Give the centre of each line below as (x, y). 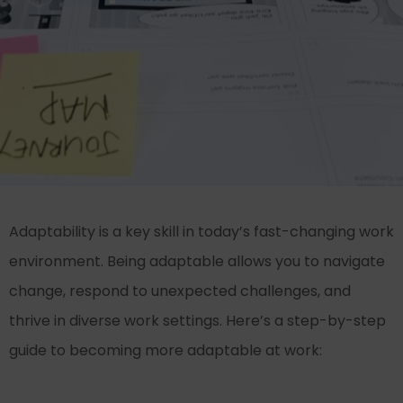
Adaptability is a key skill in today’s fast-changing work (201, 232)
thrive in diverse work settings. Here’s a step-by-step (197, 321)
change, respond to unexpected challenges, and (180, 291)
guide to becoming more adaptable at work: (166, 350)
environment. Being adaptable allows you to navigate (197, 261)
